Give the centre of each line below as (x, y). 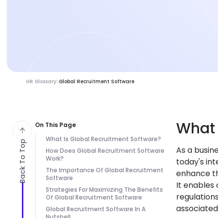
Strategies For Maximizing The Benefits (104, 190)
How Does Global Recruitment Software (105, 151)
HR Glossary (41, 82)
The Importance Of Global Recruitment (105, 170)
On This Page (55, 125)
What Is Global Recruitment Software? (103, 139)
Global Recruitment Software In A (96, 209)
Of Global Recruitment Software (94, 197)
